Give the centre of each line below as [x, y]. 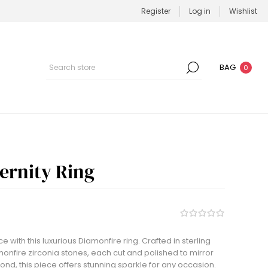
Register [156, 11]
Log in [200, 11]
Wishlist [243, 11]
